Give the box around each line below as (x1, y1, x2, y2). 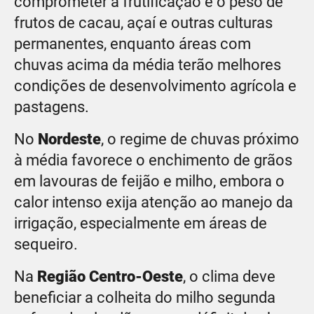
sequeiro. (14, 235, 81, 253)
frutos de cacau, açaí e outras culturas (14, 13, 273, 32)
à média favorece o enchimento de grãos (14, 151, 292, 169)
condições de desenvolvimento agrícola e (14, 76, 296, 95)
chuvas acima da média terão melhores (14, 55, 281, 74)
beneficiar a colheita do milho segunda (14, 288, 275, 306)
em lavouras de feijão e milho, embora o (14, 172, 285, 190)
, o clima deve (183, 267, 275, 285)
